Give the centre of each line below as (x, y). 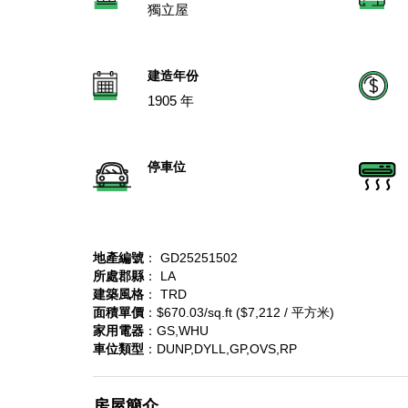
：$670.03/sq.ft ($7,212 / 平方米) (239, 312)
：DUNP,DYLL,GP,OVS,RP (220, 349)
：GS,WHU (176, 331)
